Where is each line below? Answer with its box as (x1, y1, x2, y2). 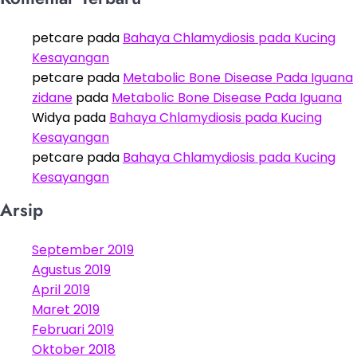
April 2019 (32, 280, 90, 299)
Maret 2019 (32, 300, 100, 319)
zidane (32, 88, 73, 107)
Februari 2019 (32, 320, 114, 339)
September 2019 (32, 240, 134, 259)
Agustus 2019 (32, 260, 111, 279)
